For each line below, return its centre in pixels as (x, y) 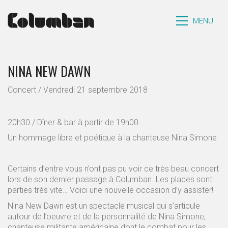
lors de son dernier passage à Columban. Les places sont (110, 179)
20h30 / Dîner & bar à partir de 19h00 (73, 122)
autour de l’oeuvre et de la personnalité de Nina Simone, (107, 216)
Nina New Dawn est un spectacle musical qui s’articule (104, 206)
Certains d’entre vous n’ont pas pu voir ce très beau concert (113, 169)
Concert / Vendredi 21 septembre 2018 (78, 90)
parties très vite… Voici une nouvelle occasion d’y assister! (110, 190)
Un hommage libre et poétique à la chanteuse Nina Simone (112, 138)
